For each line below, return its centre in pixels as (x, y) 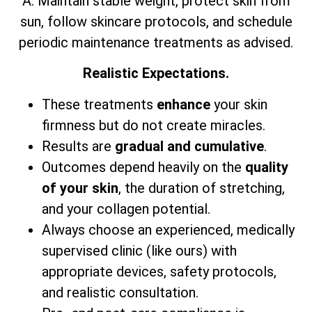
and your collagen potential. (126, 209)
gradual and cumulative (189, 146)
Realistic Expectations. (156, 73)
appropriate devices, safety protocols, (159, 271)
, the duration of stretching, (202, 188)
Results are (78, 146)
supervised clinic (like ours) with (139, 250)
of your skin (80, 188)
